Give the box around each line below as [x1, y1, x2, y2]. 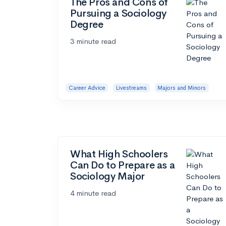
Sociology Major [70, 169, 145, 183]
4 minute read [70, 188, 116, 198]
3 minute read [70, 36, 116, 46]
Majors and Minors [157, 84, 206, 91]
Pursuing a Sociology [70, 7, 167, 20]
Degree [70, 18, 103, 31]
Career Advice [68, 84, 105, 91]
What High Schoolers [70, 147, 168, 160]
